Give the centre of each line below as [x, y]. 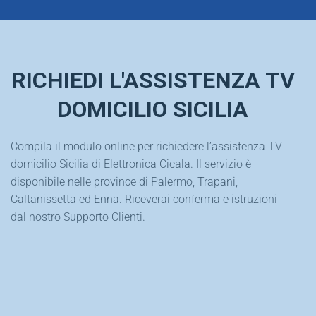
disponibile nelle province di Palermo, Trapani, [124, 181]
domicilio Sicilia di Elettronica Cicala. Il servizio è [131, 164]
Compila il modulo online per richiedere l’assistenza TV [146, 146]
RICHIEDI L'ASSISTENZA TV [153, 81]
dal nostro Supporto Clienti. [78, 217]
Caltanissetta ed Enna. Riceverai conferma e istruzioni [144, 199]
